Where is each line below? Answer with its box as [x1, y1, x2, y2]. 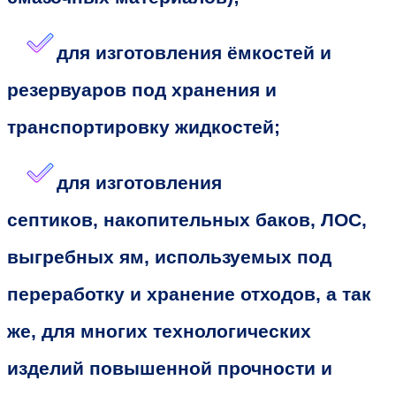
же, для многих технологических [7, 320, 311, 342]
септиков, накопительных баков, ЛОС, [7, 209, 367, 231]
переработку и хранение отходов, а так [7, 283, 371, 305]
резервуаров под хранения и [7, 79, 277, 101]
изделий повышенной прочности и [7, 357, 332, 379]
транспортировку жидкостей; [7, 116, 280, 138]
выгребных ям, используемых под [7, 246, 331, 268]
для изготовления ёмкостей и [56, 42, 331, 64]
